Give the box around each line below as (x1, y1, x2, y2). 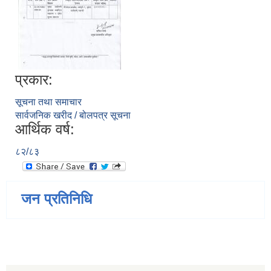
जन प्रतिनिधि (21, 191, 92, 207)
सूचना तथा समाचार (15, 97, 82, 108)
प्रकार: (15, 71, 53, 88)
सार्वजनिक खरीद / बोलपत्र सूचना (15, 110, 131, 121)
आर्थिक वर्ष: (15, 121, 74, 138)
